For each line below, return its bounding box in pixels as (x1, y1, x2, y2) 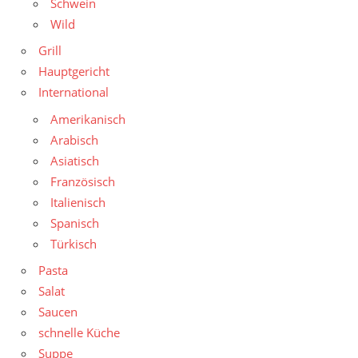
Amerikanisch (50, 110, 125, 127)
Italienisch (50, 193, 105, 210)
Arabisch (50, 131, 98, 148)
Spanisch (50, 214, 99, 231)
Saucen (38, 304, 78, 320)
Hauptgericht (38, 63, 109, 80)
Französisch (50, 173, 115, 189)
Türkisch (50, 235, 97, 252)
